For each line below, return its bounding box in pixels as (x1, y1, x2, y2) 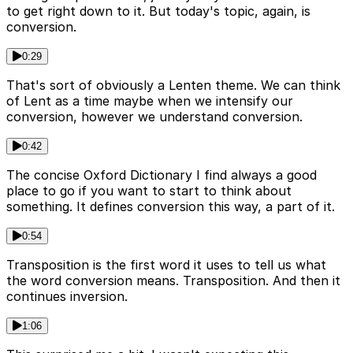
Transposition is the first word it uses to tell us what (6, 256, 326, 273)
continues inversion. (6, 288, 128, 304)
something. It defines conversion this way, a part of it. (6, 198, 335, 214)
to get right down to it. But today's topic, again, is (6, 2, 310, 19)
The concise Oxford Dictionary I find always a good (6, 166, 317, 183)
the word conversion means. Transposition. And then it (6, 272, 340, 288)
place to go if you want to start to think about (6, 182, 292, 199)
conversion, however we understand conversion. (6, 108, 303, 124)
